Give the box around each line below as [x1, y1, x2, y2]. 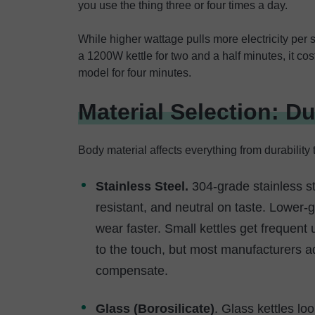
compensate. [96, 264, 168, 278]
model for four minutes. [78, 67, 191, 79]
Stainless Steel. [96, 179, 188, 193]
